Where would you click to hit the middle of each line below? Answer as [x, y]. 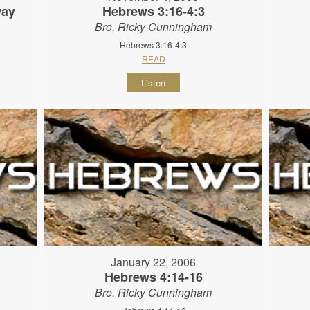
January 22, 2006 [154, 262]
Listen [154, 83]
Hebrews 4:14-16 [153, 277]
